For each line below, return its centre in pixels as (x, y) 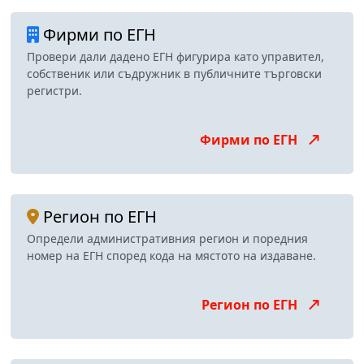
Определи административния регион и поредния (167, 239)
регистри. (54, 91)
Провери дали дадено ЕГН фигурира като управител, (175, 57)
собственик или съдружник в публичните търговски (174, 74)
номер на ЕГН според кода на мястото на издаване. (171, 256)
